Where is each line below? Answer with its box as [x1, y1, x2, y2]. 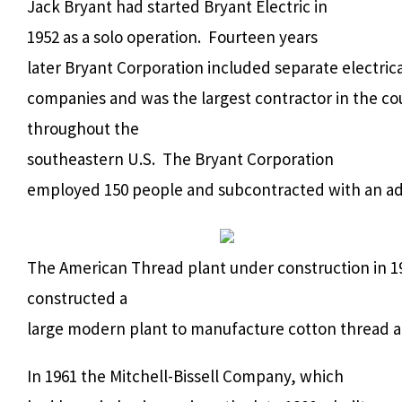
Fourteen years [208, 25, 318, 48]
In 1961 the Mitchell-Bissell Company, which [27, 364, 344, 387]
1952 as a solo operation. [27, 25, 205, 48]
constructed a [27, 286, 127, 309]
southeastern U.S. [27, 147, 155, 170]
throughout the [27, 117, 139, 139]
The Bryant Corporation [162, 147, 334, 170]
